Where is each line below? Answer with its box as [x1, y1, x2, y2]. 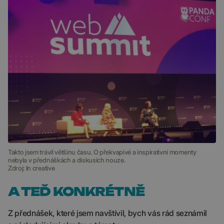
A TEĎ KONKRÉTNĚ [8, 184, 144, 199]
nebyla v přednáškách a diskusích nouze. [8, 156, 125, 164]
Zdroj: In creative [8, 164, 55, 172]
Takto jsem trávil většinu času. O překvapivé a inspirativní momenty [8, 148, 196, 156]
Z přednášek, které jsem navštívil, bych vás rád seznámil [8, 208, 207, 218]
